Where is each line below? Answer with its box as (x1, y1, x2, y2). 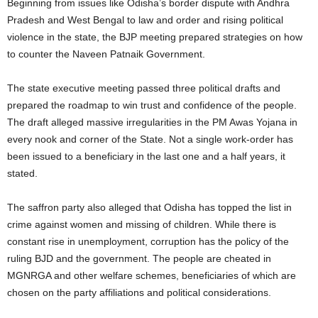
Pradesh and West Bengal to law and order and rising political (7, 14, 283, 26)
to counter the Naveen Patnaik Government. (7, 48, 205, 60)
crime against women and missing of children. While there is (7, 219, 276, 230)
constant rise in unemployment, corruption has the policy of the (7, 236, 289, 247)
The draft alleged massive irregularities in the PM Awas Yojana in (7, 116, 297, 128)
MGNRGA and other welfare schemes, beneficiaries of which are (7, 270, 296, 281)
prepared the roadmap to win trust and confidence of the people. (7, 99, 297, 111)
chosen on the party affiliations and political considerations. (7, 287, 271, 298)
